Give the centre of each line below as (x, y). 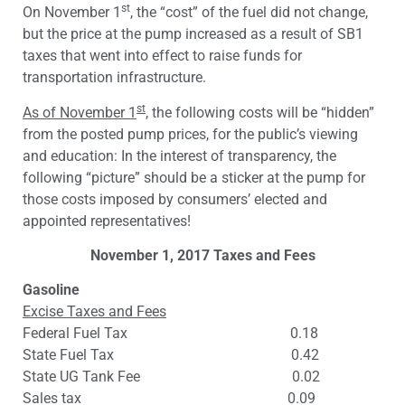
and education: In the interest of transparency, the (179, 155)
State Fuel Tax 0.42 (171, 355)
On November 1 (72, 13)
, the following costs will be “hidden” (260, 112)
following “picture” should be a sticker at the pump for (194, 177)
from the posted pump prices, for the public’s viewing (190, 134)
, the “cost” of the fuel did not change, (249, 13)
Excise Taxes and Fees (94, 312)
